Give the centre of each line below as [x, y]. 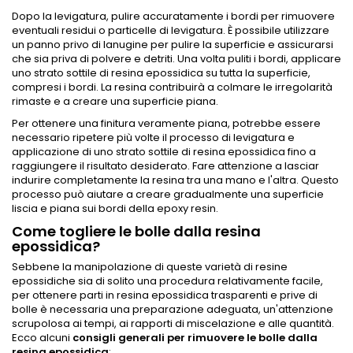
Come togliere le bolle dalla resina [136, 232]
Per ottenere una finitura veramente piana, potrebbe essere [166, 124]
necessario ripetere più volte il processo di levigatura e [153, 138]
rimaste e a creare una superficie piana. [116, 102]
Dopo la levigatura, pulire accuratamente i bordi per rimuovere [173, 17]
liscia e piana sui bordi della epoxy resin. [115, 209]
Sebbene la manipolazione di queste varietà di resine [150, 267]
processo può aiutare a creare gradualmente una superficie [168, 195]
